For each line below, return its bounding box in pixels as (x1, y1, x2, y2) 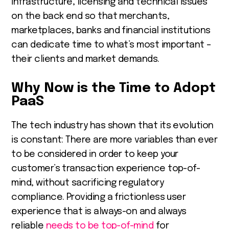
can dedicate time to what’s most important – (11, 40, 211, 50)
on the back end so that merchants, (11, 11, 170, 21)
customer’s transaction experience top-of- (11, 164, 200, 173)
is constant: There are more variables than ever (11, 135, 218, 145)
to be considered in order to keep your (11, 149, 178, 159)
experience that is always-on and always (11, 207, 187, 216)
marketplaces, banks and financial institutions (11, 26, 211, 35)
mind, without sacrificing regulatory (11, 178, 164, 188)
